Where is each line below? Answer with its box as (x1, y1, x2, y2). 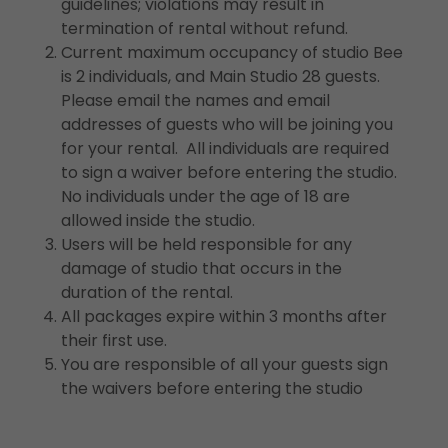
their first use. (60, 329, 167, 353)
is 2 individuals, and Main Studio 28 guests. (60, 65, 380, 89)
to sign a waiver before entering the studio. (60, 161, 397, 185)
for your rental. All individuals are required (60, 137, 389, 161)
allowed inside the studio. (60, 209, 255, 233)
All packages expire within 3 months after (60, 305, 387, 329)
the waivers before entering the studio (60, 377, 363, 401)
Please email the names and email (60, 89, 330, 113)
